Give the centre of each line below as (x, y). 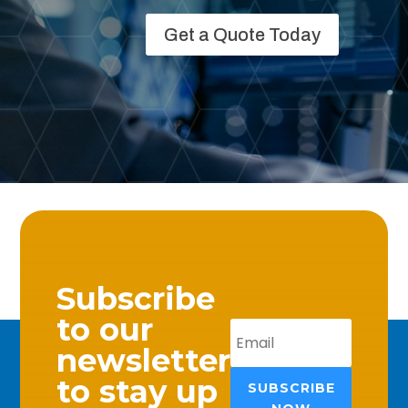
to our (105, 330)
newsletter (144, 361)
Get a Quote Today (242, 35)
